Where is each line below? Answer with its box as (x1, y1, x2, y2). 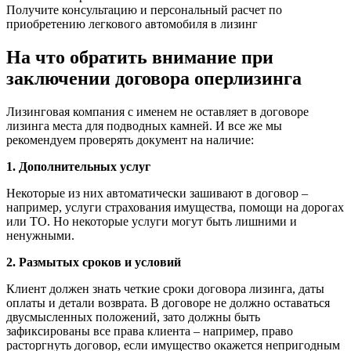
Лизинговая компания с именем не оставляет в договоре (6, 105, 309, 119)
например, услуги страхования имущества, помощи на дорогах (6, 201, 344, 215)
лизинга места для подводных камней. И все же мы (6, 119, 282, 133)
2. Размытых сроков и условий (6, 255, 181, 270)
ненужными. (6, 229, 74, 243)
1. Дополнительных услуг (6, 160, 150, 174)
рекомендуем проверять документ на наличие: (6, 133, 254, 147)
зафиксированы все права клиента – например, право (6, 324, 293, 338)
